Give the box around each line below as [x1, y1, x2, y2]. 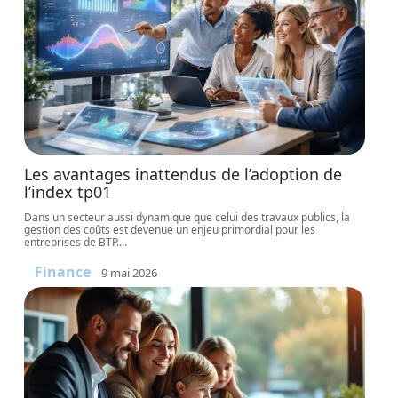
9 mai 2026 [101, 264, 158, 281]
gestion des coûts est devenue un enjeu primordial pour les [24, 222, 316, 237]
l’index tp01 [24, 181, 112, 203]
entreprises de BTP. [24, 235, 120, 250]
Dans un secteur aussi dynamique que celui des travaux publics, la [24, 210, 351, 225]
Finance [35, 262, 92, 282]
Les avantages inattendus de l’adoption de [24, 163, 343, 185]
